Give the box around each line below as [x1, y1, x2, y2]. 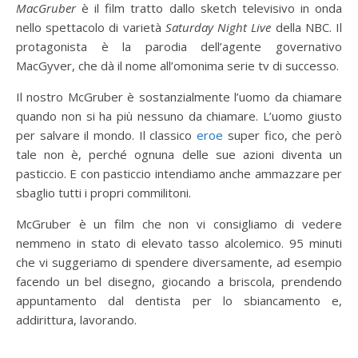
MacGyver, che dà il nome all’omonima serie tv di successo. [16, 57, 339, 74]
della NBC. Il [271, 18, 343, 35]
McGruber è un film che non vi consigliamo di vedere [16, 215, 342, 232]
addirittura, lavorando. [16, 311, 137, 328]
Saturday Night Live [165, 18, 272, 35]
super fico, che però [223, 126, 343, 143]
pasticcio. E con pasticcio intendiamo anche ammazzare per [16, 165, 342, 181]
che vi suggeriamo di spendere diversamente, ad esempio [16, 253, 342, 270]
